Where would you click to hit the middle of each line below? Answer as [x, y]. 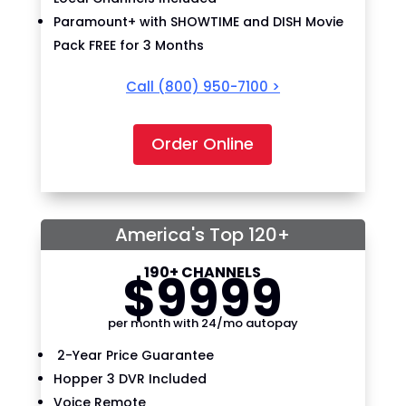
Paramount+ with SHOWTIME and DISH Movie [198, 21]
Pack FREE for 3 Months [128, 45]
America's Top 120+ [203, 234]
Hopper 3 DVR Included [130, 378]
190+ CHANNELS [203, 272]
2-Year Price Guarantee [133, 355]
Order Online [203, 144]
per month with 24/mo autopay [203, 323]
